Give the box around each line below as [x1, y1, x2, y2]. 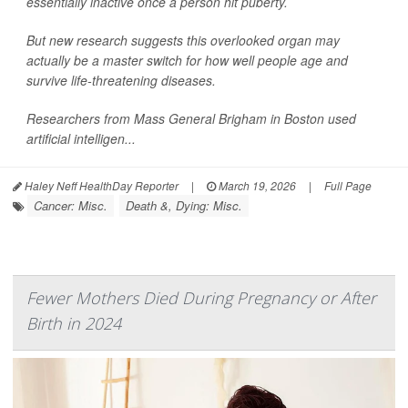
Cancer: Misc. [34, 196, 107, 214]
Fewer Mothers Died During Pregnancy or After [26, 286, 376, 309]
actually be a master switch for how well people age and [26, 50, 348, 69]
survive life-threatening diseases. [26, 70, 216, 89]
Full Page [324, 177, 372, 193]
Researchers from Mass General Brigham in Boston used [26, 108, 356, 127]
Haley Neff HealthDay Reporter [22, 177, 178, 193]
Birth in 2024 [26, 311, 121, 334]
